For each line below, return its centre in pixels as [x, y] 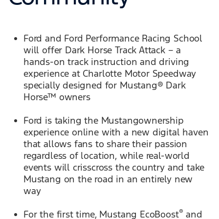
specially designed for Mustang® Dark [105, 85]
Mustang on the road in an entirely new [108, 179]
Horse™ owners [57, 97]
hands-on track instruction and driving [107, 62]
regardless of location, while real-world [107, 155]
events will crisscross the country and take [114, 167]
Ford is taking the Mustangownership [104, 120]
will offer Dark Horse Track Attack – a [102, 50]
